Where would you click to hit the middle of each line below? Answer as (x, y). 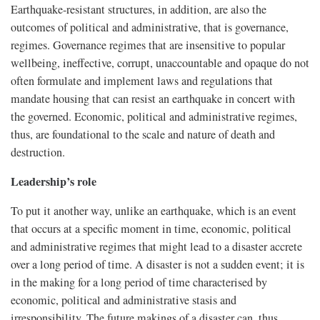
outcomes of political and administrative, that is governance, (150, 27)
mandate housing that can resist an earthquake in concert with (153, 98)
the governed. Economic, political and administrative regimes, (154, 116)
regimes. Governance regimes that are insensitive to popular (148, 45)
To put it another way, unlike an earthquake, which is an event (154, 210)
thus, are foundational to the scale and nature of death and (143, 134)
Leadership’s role (54, 181)
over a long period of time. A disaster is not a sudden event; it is (157, 264)
